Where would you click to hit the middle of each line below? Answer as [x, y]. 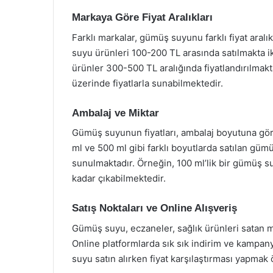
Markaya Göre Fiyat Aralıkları [142, 17]
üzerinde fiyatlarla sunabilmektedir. [147, 83]
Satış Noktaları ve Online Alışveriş [154, 208]
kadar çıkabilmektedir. [119, 178]
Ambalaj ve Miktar [115, 113]
